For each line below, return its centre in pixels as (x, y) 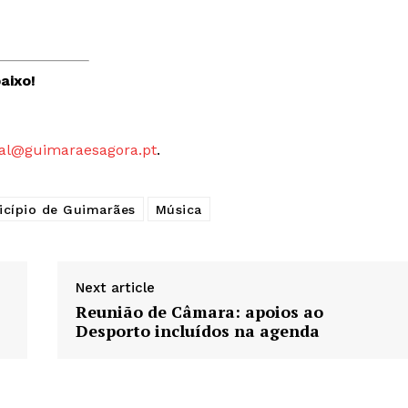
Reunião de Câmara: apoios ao (200, 312)
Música (178, 210)
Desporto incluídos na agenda (198, 331)
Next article (116, 288)
